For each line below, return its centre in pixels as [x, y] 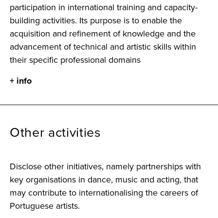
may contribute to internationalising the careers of [104, 192]
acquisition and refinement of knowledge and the [103, 33]
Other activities [55, 132]
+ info [21, 81]
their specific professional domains [75, 60]
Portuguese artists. [45, 206]
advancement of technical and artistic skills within [103, 46]
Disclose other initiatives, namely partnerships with [105, 166]
